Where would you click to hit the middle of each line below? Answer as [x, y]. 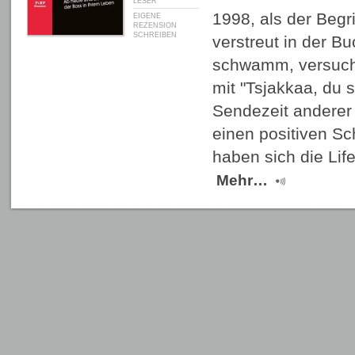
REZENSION [155, 25]
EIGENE [147, 16]
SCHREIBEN [155, 35]
